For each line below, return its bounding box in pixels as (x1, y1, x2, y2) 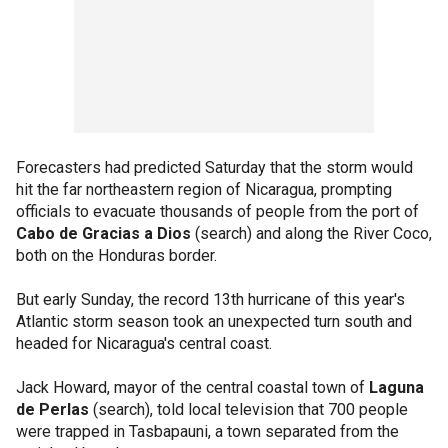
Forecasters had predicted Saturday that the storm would (16, 158, 413, 177)
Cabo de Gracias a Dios (16, 224, 191, 243)
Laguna (369, 378, 424, 397)
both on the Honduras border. (16, 246, 217, 265)
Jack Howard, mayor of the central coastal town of (16, 378, 369, 397)
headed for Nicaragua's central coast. (16, 334, 272, 353)
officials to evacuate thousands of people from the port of (16, 202, 419, 221)
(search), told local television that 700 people (89, 400, 408, 419)
